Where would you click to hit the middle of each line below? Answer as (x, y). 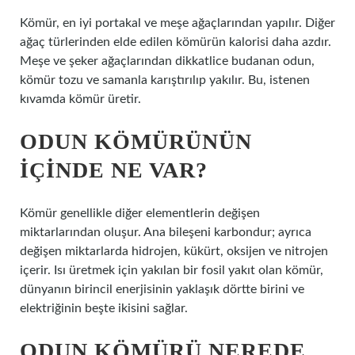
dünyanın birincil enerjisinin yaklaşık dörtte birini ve (162, 289)
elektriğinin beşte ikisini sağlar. (104, 308)
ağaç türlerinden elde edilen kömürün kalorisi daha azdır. (176, 42)
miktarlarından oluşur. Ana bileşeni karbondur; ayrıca (166, 232)
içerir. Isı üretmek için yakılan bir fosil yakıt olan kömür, (172, 270)
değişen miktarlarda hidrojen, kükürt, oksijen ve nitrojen (174, 251)
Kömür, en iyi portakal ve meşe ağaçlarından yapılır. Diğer (177, 23)
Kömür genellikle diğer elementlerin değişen (140, 213)
